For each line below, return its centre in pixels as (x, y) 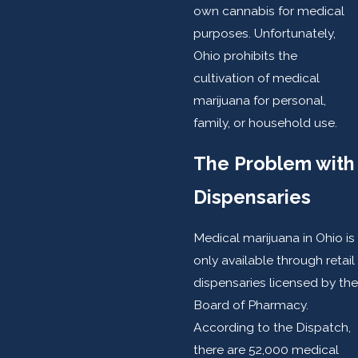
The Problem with (274, 163)
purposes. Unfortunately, (264, 34)
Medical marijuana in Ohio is (274, 237)
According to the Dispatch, (272, 327)
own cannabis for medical (268, 11)
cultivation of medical (256, 78)
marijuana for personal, (259, 101)
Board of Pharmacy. (251, 304)
